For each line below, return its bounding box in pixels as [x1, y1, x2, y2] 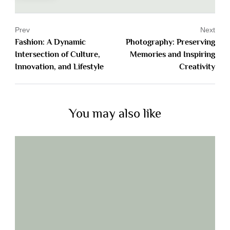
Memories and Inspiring [130, 50, 215, 60]
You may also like [69, 106, 161, 121]
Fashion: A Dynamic [15, 37, 86, 47]
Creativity [179, 62, 215, 72]
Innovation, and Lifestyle [15, 62, 104, 72]
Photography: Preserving [126, 37, 215, 47]
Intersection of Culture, [15, 50, 100, 60]
